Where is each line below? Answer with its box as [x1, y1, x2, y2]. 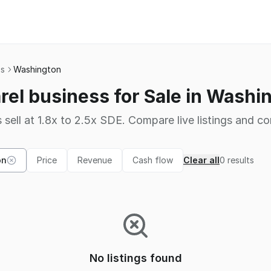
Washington [13, 64, 61, 74]
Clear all [183, 155, 220, 165]
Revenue [77, 155, 112, 165]
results [227, 155, 254, 165]
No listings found [89, 252, 182, 264]
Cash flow [132, 155, 173, 165]
